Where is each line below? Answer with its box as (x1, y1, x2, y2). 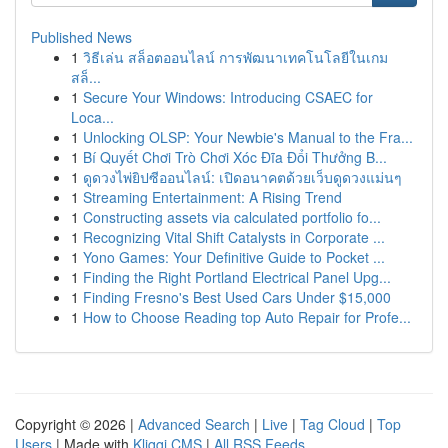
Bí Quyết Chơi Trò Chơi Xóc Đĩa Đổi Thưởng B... (83, 147, 387, 167)
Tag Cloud (300, 414, 365, 434)
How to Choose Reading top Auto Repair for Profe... (83, 307, 411, 327)
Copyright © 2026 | (15, 414, 138, 434)
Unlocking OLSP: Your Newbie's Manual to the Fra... (83, 127, 413, 147)
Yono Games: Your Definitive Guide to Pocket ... (83, 247, 385, 267)
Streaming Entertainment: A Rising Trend (83, 187, 342, 207)
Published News (31, 27, 132, 47)
